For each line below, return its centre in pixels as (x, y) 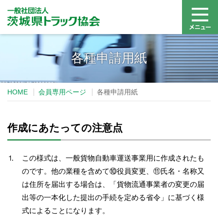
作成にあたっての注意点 (65, 128)
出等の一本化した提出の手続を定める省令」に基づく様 (113, 197)
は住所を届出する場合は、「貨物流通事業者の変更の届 (113, 184)
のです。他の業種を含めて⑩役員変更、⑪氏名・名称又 (113, 171)
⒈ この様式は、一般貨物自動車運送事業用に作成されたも (106, 158)
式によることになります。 (66, 210)
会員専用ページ (62, 92)
